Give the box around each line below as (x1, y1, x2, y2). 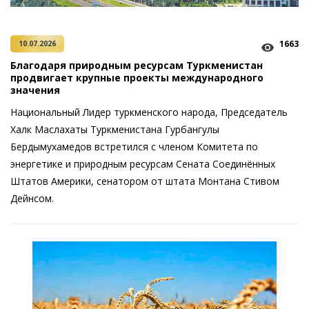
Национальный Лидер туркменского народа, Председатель (10, 106, 288, 119)
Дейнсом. (10, 192, 54, 205)
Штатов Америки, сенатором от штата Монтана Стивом (10, 175, 279, 188)
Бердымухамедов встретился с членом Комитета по (10, 140, 258, 153)
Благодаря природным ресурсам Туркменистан (10, 59, 263, 72)
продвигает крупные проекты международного (10, 71, 263, 84)
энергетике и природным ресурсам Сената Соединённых (10, 157, 275, 170)
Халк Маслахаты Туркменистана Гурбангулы (10, 123, 219, 136)
